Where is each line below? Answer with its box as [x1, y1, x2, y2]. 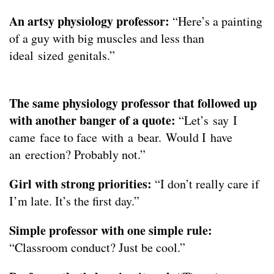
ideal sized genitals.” [9, 47, 115, 64]
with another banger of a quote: [9, 111, 176, 130]
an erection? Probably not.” [9, 146, 146, 163]
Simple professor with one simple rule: [9, 221, 212, 240]
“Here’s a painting [169, 13, 262, 30]
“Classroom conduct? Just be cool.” [9, 239, 185, 256]
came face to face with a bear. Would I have [9, 129, 232, 146]
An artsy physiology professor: [9, 12, 169, 31]
